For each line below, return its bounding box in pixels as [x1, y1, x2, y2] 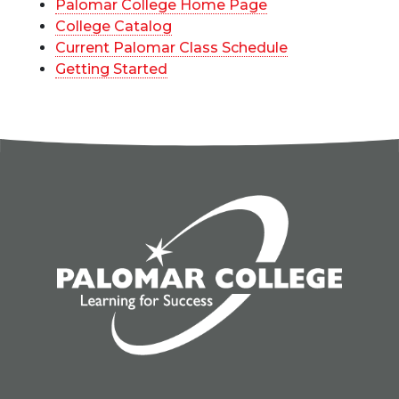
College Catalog [55, 18, 172, 36]
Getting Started [55, 61, 167, 78]
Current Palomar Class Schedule [55, 39, 288, 57]
